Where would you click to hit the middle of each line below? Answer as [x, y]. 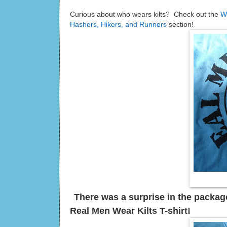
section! [181, 24]
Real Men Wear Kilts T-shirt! [130, 211]
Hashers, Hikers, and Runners [119, 24]
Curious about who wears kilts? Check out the [145, 14]
